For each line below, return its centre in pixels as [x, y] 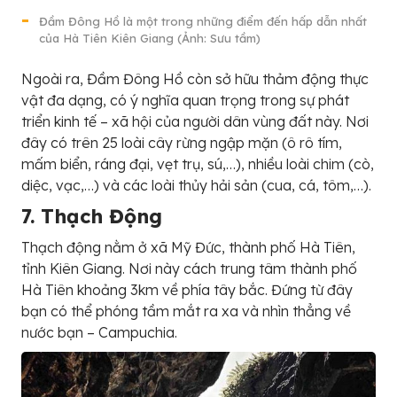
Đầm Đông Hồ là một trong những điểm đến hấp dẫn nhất [203, 21]
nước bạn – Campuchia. [99, 332]
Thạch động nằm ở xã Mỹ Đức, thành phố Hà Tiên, [188, 247]
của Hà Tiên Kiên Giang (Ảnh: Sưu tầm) [150, 38]
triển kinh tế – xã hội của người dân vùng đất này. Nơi [195, 121]
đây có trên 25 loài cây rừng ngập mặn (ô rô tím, [182, 142]
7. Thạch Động [92, 216]
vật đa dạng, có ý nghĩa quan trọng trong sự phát [185, 100]
